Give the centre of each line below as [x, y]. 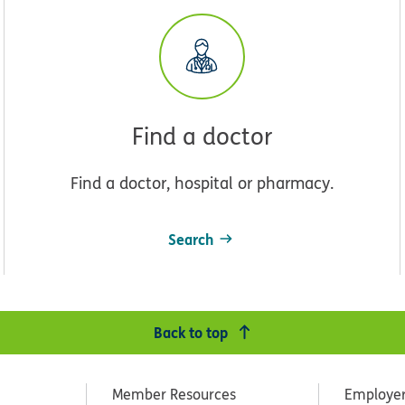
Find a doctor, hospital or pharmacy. [202, 183]
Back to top [191, 332]
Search [190, 239]
